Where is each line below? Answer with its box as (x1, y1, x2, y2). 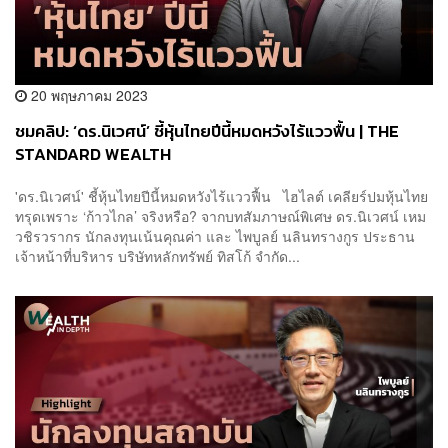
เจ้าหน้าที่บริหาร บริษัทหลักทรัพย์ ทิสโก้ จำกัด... (15, 245, 300, 266)
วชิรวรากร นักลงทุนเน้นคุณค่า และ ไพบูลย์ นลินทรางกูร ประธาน (15, 225, 415, 246)
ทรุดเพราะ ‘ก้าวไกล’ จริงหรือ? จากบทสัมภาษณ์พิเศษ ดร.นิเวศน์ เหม (15, 205, 426, 226)
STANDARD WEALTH (15, 142, 171, 168)
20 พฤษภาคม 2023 (27, 85, 148, 106)
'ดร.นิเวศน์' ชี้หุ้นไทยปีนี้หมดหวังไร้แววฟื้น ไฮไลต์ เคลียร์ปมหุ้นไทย (15, 185, 428, 206)
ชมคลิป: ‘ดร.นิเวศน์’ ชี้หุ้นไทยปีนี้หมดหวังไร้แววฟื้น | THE (15, 119, 399, 145)
